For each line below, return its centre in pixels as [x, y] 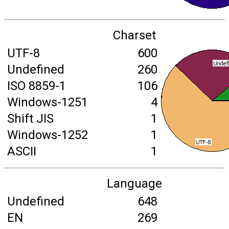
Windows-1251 [48, 102]
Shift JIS [30, 119]
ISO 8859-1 [37, 86]
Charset [134, 35]
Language [134, 184]
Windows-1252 [48, 135]
